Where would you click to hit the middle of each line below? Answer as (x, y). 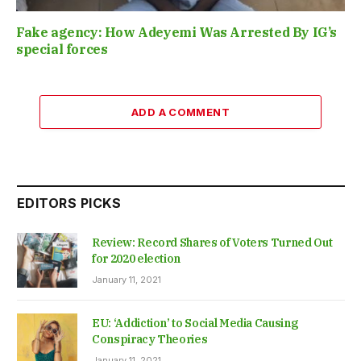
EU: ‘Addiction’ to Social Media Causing (195, 324)
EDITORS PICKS (69, 203)
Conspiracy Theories (150, 340)
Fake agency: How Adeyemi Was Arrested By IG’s (177, 32)
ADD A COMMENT (180, 112)
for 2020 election (137, 258)
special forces (63, 49)
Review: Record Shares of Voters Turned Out (212, 242)
